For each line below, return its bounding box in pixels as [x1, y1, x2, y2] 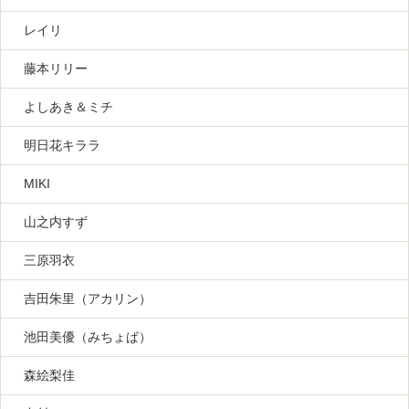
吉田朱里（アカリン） [24, 291, 152, 307]
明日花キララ [24, 138, 100, 153]
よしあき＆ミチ [24, 100, 113, 115]
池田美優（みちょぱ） [24, 330, 152, 345]
